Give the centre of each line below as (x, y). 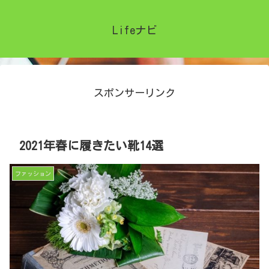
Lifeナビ (134, 30)
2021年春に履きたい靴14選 (91, 145)
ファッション (33, 173)
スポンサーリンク (134, 93)
